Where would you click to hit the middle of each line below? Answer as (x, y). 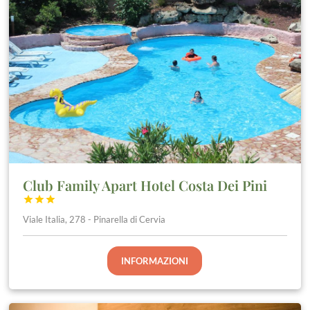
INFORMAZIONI (155, 261)
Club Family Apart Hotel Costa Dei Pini (145, 185)
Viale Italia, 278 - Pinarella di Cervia (94, 219)
